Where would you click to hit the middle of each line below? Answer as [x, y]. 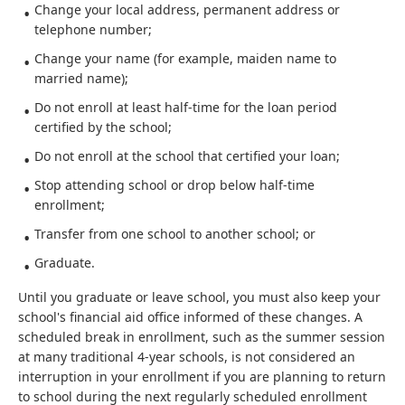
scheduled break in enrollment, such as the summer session [202, 337]
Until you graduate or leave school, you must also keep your [199, 297]
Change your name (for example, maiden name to [185, 58]
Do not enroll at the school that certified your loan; [187, 156]
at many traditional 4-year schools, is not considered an [187, 357]
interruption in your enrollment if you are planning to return [202, 377]
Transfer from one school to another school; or [175, 234]
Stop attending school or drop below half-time [174, 185]
